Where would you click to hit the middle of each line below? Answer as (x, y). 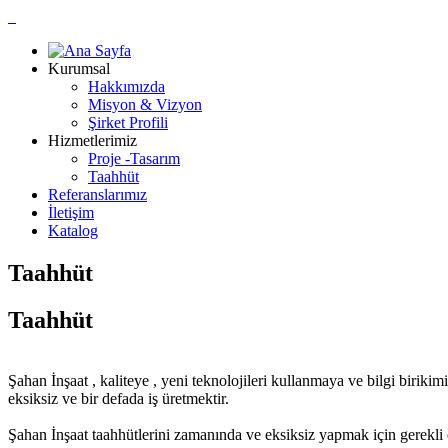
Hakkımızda (126, 86)
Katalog (73, 230)
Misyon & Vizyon (145, 104)
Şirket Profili (128, 122)
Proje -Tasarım (134, 158)
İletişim (71, 212)
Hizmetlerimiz (92, 140)
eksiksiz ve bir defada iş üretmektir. (118, 398)
